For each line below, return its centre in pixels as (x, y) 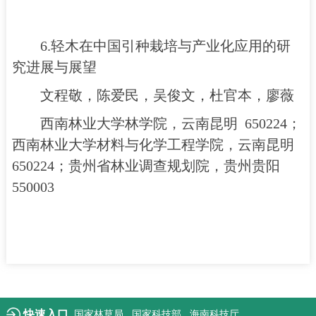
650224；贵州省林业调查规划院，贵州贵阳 (147, 166)
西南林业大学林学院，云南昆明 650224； (170, 123)
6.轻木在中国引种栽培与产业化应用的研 (165, 46)
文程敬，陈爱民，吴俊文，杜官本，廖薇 (167, 95)
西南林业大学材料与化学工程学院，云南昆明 (154, 145)
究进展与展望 (54, 67)
